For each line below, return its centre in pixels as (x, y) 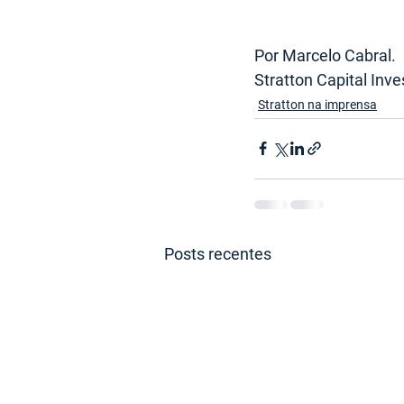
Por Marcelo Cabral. (325, 55)
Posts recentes (218, 253)
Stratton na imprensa (317, 104)
